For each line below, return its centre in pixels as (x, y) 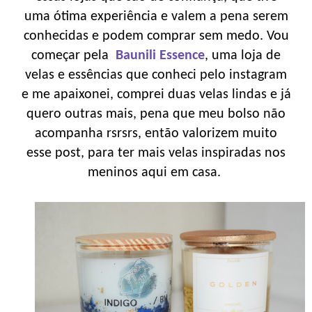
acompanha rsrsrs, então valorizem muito (156, 133)
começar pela (73, 55)
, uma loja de (243, 55)
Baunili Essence (160, 55)
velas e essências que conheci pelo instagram (156, 75)
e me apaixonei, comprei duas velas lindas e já (156, 94)
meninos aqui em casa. (156, 172)
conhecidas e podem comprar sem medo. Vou (156, 36)
